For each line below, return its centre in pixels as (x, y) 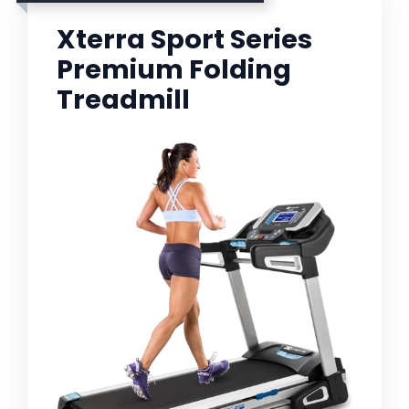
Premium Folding (174, 70)
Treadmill (123, 100)
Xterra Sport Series (184, 40)
